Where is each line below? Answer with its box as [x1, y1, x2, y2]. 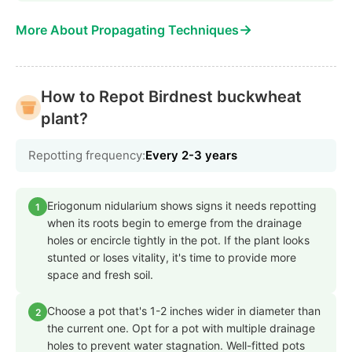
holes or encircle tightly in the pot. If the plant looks [47, 233, 310, 247]
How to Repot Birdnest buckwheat [41, 87, 302, 107]
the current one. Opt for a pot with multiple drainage [47, 321, 315, 335]
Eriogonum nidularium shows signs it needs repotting [47, 199, 317, 213]
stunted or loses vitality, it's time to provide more [47, 251, 296, 265]
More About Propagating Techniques [16, 22, 239, 38]
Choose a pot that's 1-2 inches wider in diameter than [47, 304, 321, 318]
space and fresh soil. [47, 268, 153, 282]
